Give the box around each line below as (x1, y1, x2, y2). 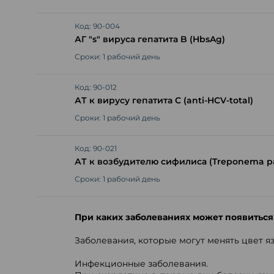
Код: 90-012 (74, 83, 117, 92)
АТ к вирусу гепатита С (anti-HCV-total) (74, 95, 253, 106)
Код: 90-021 (74, 144, 117, 153)
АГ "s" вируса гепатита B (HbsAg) (74, 34, 225, 45)
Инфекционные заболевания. (74, 258, 208, 269)
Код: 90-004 (74, 21, 120, 31)
